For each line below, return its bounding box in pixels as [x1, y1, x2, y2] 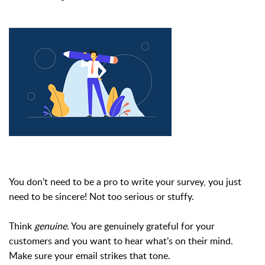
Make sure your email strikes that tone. [9, 248, 173, 262]
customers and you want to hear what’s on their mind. [9, 234, 233, 247]
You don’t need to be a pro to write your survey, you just [9, 174, 241, 188]
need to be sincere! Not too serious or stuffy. [9, 189, 194, 203]
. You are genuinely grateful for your [67, 219, 215, 232]
